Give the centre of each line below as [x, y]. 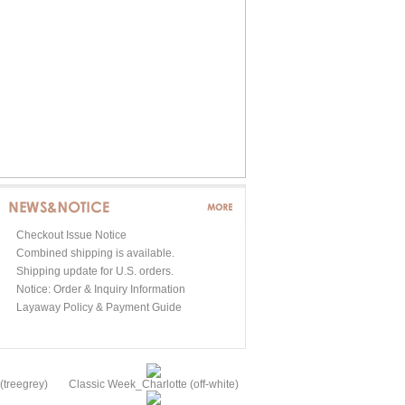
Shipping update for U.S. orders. [95, 271]
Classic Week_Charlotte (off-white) [153, 384]
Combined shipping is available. [95, 253]
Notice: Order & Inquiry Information [101, 289]
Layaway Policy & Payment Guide [99, 307]
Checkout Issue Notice [71, 235]
